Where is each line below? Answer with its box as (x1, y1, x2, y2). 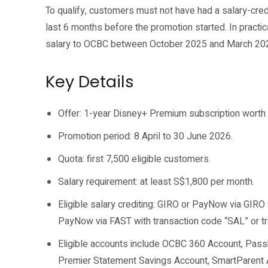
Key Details (45, 71, 134, 93)
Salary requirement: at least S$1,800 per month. (58, 175, 254, 189)
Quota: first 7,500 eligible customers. (58, 152, 211, 166)
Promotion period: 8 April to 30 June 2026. (58, 129, 233, 144)
